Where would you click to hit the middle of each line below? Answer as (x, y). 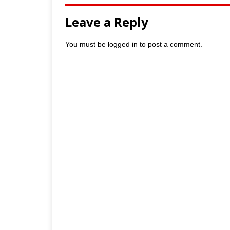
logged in (123, 44)
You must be (87, 44)
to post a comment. (170, 44)
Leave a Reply (107, 22)
